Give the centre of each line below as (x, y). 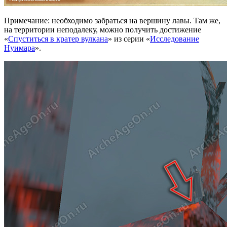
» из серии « (129, 39)
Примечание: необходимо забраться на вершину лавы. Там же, (112, 20)
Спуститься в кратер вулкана (58, 39)
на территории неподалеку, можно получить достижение (103, 29)
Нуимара (20, 48)
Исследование (175, 39)
